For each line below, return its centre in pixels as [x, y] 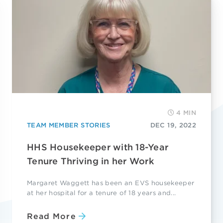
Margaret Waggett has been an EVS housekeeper [111, 183]
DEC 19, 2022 [173, 125]
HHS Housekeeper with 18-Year [98, 147]
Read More [52, 217]
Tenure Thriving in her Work [90, 161]
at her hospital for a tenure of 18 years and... [102, 193]
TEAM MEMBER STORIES [69, 125]
